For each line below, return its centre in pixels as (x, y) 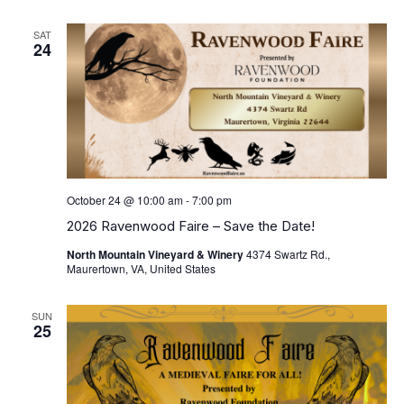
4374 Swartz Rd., (288, 253)
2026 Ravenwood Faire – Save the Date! (190, 225)
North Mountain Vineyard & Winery (156, 254)
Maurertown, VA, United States (141, 268)
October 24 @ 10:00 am (124, 199)
